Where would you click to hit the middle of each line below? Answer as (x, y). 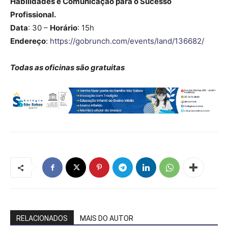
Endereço (28, 41)
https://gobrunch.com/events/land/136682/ (127, 41)
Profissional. (33, 15)
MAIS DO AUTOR (107, 219)
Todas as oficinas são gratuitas (67, 68)
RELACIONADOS (42, 219)
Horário (64, 28)
